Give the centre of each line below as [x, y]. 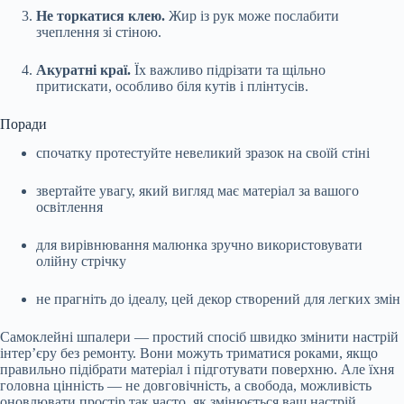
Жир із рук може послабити [252, 15]
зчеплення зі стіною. [99, 32]
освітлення [69, 207]
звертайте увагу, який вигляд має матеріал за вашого [197, 191]
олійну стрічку [81, 262]
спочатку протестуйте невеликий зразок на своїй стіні [203, 153]
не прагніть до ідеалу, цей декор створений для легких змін [218, 299]
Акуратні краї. [85, 69]
